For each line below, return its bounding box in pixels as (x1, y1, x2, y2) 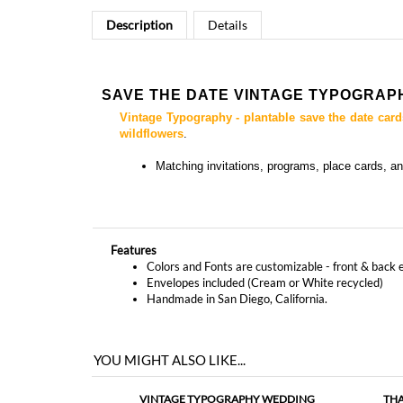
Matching (156, 101, 207, 115)
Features (111, 185, 157, 200)
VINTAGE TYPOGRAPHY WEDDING (139, 335, 315, 349)
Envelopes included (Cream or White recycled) (147, 218, 383, 232)
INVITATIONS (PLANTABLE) (159, 352, 294, 366)
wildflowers (120, 68, 184, 83)
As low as (191, 368, 233, 382)
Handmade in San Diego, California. (147, 234, 327, 248)
